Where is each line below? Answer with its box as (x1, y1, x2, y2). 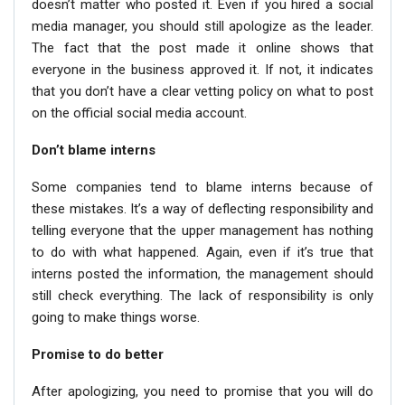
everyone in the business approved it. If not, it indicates (32, 61, 373, 78)
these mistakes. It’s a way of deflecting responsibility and (32, 201, 373, 217)
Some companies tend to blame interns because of (32, 179, 373, 195)
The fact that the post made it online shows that (32, 40, 373, 56)
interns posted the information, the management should (32, 266, 373, 282)
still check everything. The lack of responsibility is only (32, 287, 373, 304)
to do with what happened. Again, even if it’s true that (32, 244, 373, 260)
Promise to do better (32, 346, 164, 363)
